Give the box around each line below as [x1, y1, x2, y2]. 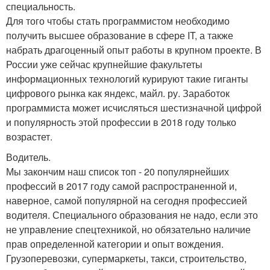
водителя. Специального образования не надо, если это [6, 207, 258, 222]
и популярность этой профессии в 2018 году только [6, 115, 236, 129]
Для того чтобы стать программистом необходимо [6, 13, 230, 28]
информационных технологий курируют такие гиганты [6, 71, 248, 86]
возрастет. [6, 129, 52, 143]
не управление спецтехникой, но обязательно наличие [6, 222, 251, 236]
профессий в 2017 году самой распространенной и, [6, 178, 237, 193]
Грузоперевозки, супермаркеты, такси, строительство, [6, 251, 246, 265]
